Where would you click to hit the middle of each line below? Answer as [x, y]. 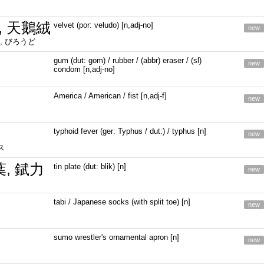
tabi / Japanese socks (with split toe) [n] [122, 202]
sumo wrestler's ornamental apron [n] [117, 237]
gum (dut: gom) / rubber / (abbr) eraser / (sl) [128, 60]
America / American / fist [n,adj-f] [110, 96]
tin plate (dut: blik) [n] [90, 166]
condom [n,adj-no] [85, 69]
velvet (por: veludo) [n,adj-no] [104, 25]
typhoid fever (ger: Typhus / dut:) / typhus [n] [130, 131]
